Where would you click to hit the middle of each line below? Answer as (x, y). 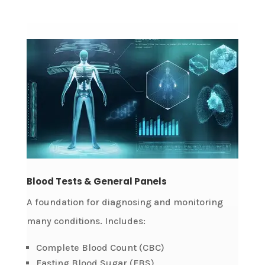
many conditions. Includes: (86, 221)
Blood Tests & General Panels (96, 181)
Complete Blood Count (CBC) (100, 247)
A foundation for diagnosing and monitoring (125, 202)
